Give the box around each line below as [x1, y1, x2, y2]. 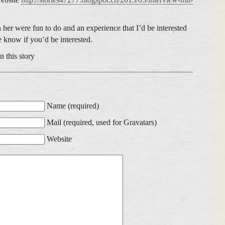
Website [47, 135, 72, 143]
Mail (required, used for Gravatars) [47, 118, 157, 127]
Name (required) [47, 101, 99, 110]
